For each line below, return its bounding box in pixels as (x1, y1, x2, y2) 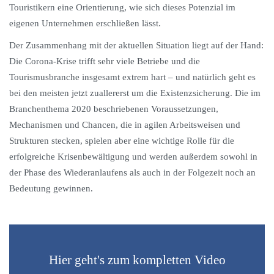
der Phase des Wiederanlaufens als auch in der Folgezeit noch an (9, 168, 256, 177)
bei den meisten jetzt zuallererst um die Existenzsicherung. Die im (9, 88, 261, 98)
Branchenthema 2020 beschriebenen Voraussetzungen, (9, 104, 218, 114)
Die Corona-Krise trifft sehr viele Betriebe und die (9, 56, 200, 66)
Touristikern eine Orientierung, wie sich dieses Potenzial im (9, 2, 235, 12)
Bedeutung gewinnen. (9, 183, 93, 193)
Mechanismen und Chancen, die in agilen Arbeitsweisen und (9, 120, 240, 130)
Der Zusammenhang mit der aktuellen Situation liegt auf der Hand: (9, 40, 264, 50)
